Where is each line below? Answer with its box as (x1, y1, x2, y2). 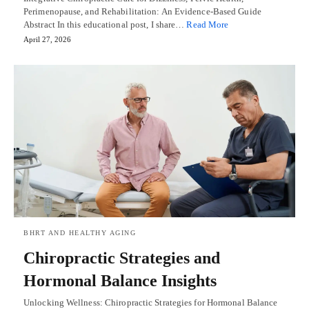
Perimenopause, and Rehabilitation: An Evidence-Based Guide (23, 6, 261, 17)
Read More (186, 19, 229, 30)
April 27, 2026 (23, 34, 71, 43)
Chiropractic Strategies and (23, 249, 220, 268)
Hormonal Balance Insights (23, 272, 217, 290)
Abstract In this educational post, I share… (23, 19, 187, 30)
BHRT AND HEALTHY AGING (23, 229, 136, 237)
